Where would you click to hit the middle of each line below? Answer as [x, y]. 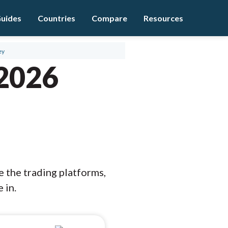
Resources [163, 18]
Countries [56, 18]
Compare [109, 18]
